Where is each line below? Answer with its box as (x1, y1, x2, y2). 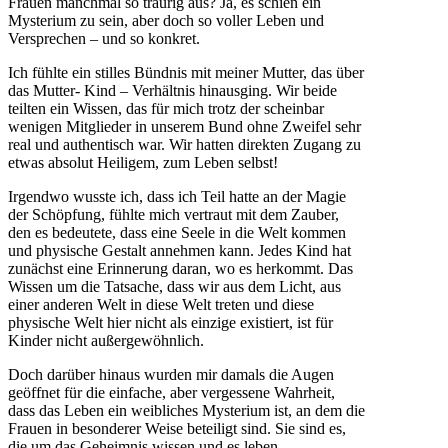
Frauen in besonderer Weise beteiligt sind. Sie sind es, (8, 419, 346, 437)
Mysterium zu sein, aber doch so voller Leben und (8, 11, 324, 29)
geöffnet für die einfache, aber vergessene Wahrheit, (8, 383, 335, 401)
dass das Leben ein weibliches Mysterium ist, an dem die (8, 401, 365, 419)
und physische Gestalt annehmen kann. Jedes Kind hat (8, 241, 351, 259)
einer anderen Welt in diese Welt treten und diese (8, 295, 314, 313)
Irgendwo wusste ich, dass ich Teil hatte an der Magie (8, 187, 346, 205)
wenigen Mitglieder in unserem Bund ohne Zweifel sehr (8, 117, 361, 135)
